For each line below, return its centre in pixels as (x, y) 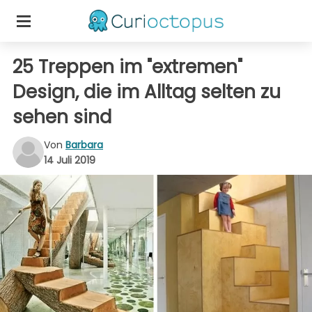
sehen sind (62, 117)
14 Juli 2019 (70, 160)
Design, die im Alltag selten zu (147, 92)
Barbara (84, 145)
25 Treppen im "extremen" (127, 67)
